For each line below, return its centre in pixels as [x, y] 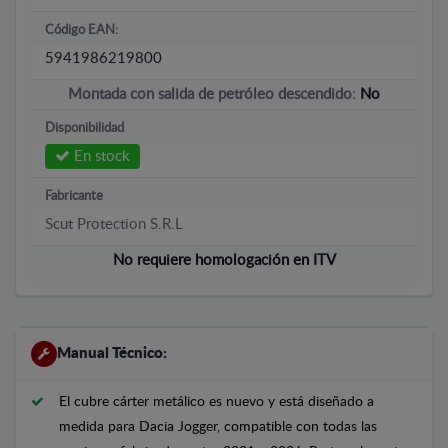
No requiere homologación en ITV [224, 260]
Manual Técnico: [112, 353]
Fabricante [74, 196]
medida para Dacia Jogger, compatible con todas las [218, 426]
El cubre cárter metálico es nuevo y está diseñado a [216, 401]
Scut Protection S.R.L [114, 224]
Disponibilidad [84, 128]
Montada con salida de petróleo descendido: [214, 94]
